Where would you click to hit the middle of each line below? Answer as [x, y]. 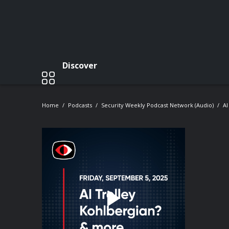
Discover [80, 65]
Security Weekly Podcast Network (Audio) [157, 105]
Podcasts [80, 105]
